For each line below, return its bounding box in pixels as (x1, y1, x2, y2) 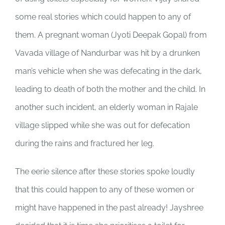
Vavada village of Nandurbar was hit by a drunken (15, 48, 200, 58)
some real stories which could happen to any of (15, 12, 191, 22)
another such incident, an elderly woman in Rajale (15, 102, 198, 112)
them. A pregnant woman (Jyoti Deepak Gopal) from (15, 30, 207, 40)
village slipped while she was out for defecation (15, 121, 190, 130)
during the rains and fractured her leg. (15, 139, 154, 148)
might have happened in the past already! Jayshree (15, 203, 203, 212)
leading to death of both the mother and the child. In (15, 84, 205, 94)
